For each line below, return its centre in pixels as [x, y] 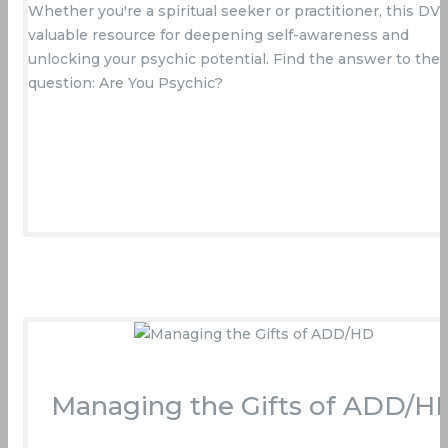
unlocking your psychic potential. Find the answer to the [234, 59]
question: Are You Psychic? [125, 83]
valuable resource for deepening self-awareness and [218, 35]
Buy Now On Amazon [254, 119]
